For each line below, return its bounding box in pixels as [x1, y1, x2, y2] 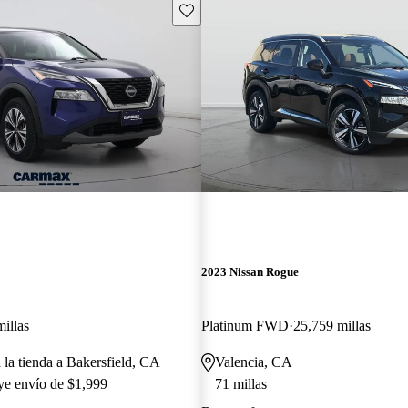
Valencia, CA [214, 353, 292, 370]
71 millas [214, 375, 267, 392]
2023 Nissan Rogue [200, 264, 299, 279]
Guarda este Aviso [178, 2, 277, 16]
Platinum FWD [200, 317, 289, 333]
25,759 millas [292, 317, 371, 333]
